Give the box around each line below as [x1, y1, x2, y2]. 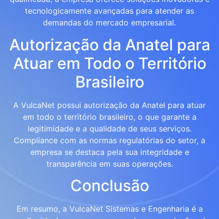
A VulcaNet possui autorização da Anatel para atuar [13, 100, 206, 110]
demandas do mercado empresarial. [43, 18, 176, 28]
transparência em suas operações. [46, 158, 173, 169]
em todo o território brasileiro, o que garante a [22, 111, 197, 122]
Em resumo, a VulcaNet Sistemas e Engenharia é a [16, 203, 203, 214]
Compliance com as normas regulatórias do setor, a [14, 135, 205, 145]
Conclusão [70, 175, 149, 195]
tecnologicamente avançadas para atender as [25, 6, 194, 16]
